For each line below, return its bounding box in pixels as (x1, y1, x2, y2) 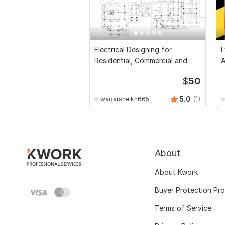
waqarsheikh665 (100, 95, 149, 103)
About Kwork (155, 168, 198, 177)
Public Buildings (94, 67, 146, 76)
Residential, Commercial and (94, 56, 187, 65)
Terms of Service (155, 204, 211, 213)
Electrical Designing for (94, 45, 172, 54)
